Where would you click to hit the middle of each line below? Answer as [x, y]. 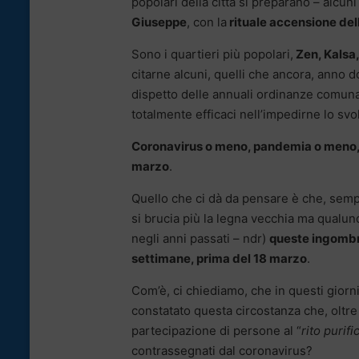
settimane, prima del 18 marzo [219, 259]
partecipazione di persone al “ [216, 331]
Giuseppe [159, 22]
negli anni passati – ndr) [200, 239]
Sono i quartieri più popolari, [212, 54]
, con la [207, 22]
